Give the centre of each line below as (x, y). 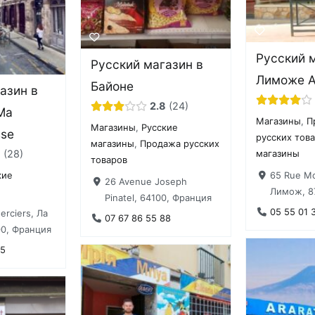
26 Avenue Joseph (146, 181)
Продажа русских (180, 144)
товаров (109, 160)
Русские (160, 128)
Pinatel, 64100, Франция (158, 197)
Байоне (112, 86)
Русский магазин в (147, 65)
